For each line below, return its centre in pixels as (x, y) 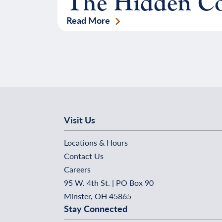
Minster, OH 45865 (98, 196)
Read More (88, 20)
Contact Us (84, 156)
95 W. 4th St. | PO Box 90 (109, 183)
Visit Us (80, 120)
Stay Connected (96, 208)
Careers (77, 169)
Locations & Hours (96, 142)
